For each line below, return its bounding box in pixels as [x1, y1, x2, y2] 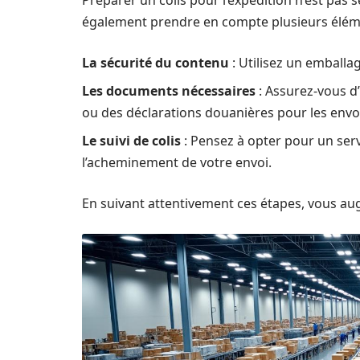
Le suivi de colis [82, 132, 181, 149]
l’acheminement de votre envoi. [82, 153, 272, 171]
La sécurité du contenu [82, 54, 229, 72]
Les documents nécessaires [82, 82, 256, 100]
